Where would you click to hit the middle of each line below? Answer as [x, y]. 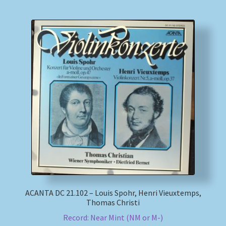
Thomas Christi [113, 202]
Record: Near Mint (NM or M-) [113, 218]
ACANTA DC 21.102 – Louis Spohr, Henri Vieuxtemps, [113, 192]
